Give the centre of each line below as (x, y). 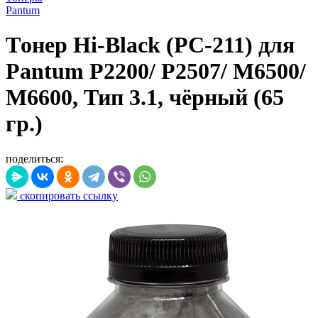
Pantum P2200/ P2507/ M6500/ (156, 71)
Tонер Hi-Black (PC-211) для (150, 45)
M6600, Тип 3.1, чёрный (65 (145, 98)
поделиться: (34, 158)
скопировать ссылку (67, 195)
